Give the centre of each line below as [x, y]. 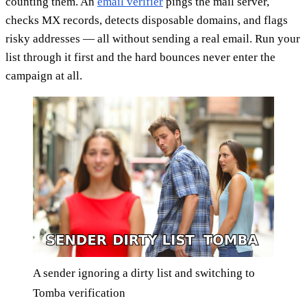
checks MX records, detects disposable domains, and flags [147, 20]
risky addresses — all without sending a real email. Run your [153, 38]
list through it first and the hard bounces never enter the [140, 57]
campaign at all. [44, 75]
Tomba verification [79, 293]
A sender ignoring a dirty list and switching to [144, 273]
